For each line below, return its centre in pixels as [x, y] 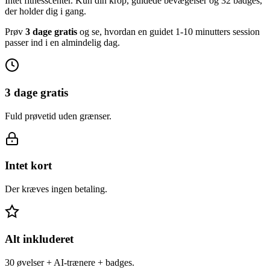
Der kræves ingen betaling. [56, 189]
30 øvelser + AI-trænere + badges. [70, 262]
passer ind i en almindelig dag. [62, 43]
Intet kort [28, 166]
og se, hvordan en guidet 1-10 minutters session [168, 32]
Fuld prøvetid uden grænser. [58, 116]
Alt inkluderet [39, 239]
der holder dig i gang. [46, 11]
